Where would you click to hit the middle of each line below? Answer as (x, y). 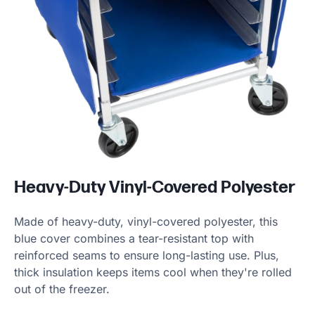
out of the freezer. (62, 289)
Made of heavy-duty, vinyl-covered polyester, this (146, 221)
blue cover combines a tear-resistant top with (134, 238)
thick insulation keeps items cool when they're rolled (153, 272)
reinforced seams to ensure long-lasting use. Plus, (147, 255)
